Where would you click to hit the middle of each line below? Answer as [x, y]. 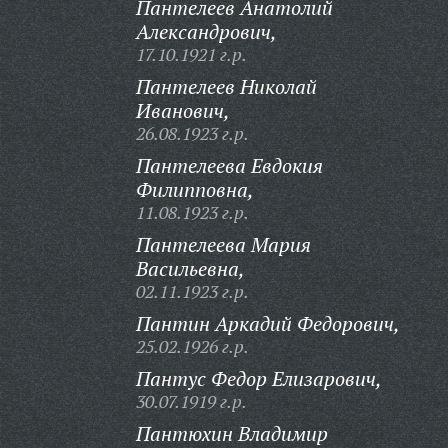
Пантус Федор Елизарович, [258, 378]
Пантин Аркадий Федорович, [267, 323]
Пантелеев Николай [226, 86]
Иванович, [182, 110]
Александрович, [206, 31]
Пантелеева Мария [223, 244]
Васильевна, [190, 268]
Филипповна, [194, 189]
